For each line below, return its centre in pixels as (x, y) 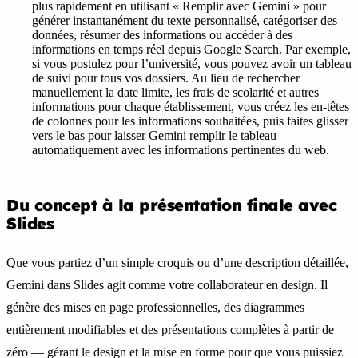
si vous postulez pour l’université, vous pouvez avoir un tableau (192, 63)
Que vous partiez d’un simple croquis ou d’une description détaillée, (177, 262)
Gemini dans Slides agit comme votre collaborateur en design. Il (167, 284)
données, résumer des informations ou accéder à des (162, 34)
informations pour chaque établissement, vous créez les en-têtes (191, 106)
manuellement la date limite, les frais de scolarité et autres (175, 92)
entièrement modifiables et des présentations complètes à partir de (170, 329)
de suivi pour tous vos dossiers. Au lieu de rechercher (166, 78)
